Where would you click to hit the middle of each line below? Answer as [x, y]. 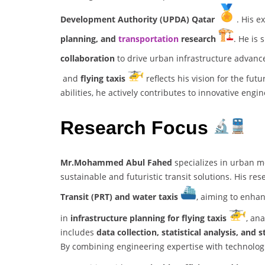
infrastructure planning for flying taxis [148, 218]
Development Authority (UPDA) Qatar [138, 20]
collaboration [88, 59]
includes [78, 232]
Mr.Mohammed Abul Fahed [116, 163]
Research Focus [137, 127]
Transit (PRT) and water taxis [119, 197]
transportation [148, 39]
